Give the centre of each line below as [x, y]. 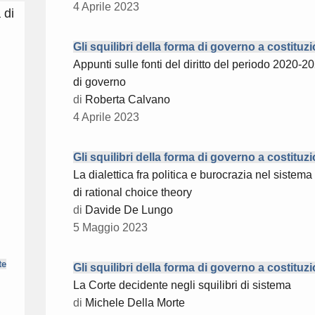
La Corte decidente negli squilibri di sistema [182, 285]
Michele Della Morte [135, 303]
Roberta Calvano [128, 100]
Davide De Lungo [129, 210]
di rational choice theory [133, 193]
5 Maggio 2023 [110, 228]
